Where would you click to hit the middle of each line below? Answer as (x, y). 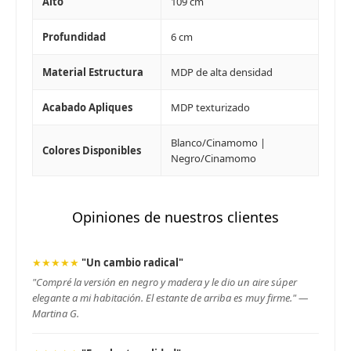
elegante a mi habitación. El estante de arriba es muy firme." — (170, 297)
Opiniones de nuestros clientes (175, 217)
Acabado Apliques (87, 107)
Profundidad (74, 36)
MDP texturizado (210, 107)
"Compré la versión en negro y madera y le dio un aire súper (165, 282)
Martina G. (56, 313)
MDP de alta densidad (222, 72)
